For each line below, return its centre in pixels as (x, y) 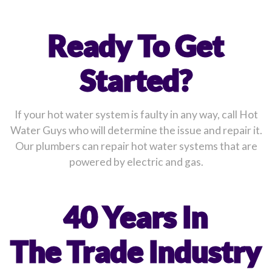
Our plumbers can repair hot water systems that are (136, 146)
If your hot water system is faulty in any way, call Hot (136, 114)
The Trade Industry (136, 251)
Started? (136, 80)
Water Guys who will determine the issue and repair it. (136, 130)
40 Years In (136, 216)
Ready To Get (136, 45)
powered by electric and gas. (136, 161)
